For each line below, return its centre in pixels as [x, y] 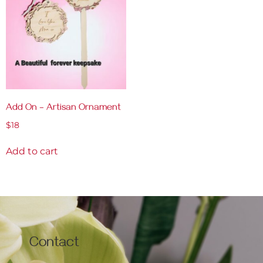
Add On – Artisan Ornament [63, 108]
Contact [54, 244]
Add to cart [32, 151]
